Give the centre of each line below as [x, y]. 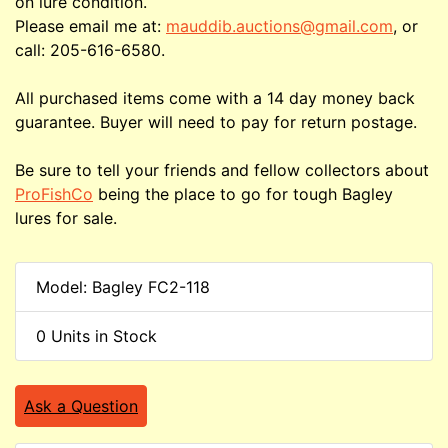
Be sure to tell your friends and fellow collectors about [222, 170]
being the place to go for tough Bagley [243, 194]
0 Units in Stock [96, 336]
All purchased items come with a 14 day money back [215, 98]
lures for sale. [66, 218]
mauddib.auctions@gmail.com [279, 26]
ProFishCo [54, 194]
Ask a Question [81, 406]
